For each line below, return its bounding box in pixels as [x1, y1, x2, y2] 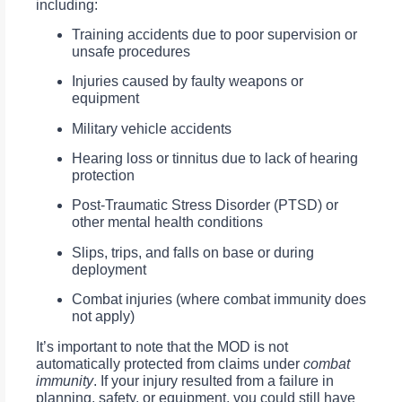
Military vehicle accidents [72, 120, 232, 136]
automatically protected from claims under [36, 355, 303, 371]
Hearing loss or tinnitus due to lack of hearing [72, 151, 358, 167]
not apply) [72, 309, 135, 325]
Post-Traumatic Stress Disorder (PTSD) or [72, 197, 338, 214]
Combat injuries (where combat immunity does [72, 292, 366, 308]
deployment [72, 261, 146, 277]
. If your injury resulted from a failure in [93, 372, 334, 389]
